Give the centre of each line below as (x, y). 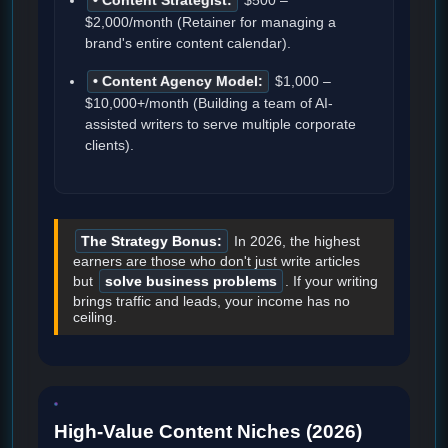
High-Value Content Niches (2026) (208, 432)
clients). (109, 145)
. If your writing (331, 280)
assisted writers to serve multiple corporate (220, 124)
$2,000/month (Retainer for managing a (210, 22)
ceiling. (95, 316)
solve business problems (191, 280)
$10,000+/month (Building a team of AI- (209, 103)
